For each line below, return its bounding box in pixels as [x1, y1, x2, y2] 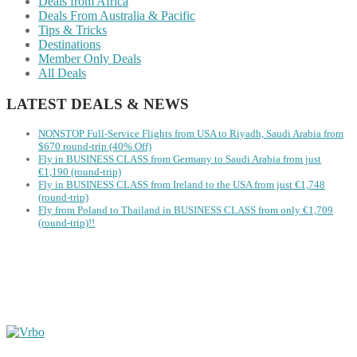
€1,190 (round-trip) [38, 166, 121, 178]
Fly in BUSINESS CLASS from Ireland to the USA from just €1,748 [38, 178, 325, 191]
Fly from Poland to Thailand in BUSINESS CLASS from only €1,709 [38, 204, 333, 217]
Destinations [38, 37, 100, 52]
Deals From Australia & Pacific [38, 9, 195, 23]
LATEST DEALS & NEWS [6, 95, 189, 112]
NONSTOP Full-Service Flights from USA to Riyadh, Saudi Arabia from [38, 127, 343, 140]
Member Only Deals [38, 52, 141, 66]
